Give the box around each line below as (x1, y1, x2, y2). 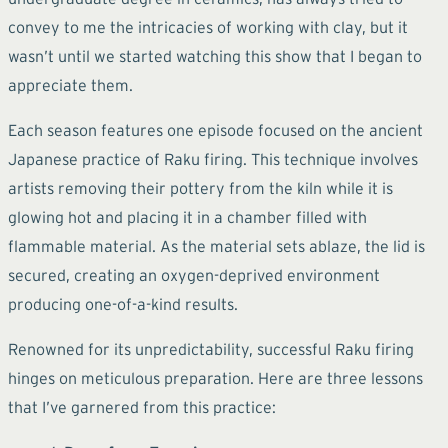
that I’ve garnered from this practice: (8, 397, 276, 416)
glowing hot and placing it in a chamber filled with (8, 207, 367, 226)
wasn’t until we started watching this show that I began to (8, 46, 422, 65)
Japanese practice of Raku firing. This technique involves (8, 149, 418, 168)
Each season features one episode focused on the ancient (8, 120, 423, 139)
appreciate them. (8, 75, 133, 94)
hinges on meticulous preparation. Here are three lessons (8, 368, 423, 387)
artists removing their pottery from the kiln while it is (8, 178, 393, 197)
